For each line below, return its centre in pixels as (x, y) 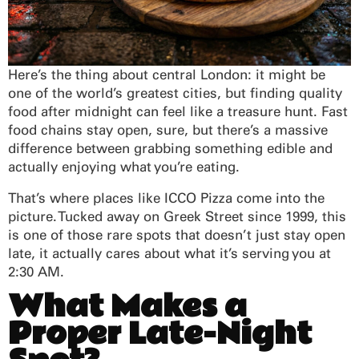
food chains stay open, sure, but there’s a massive (168, 130)
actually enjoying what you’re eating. (124, 167)
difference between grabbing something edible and (170, 149)
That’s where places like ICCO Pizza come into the (166, 198)
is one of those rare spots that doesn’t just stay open (177, 235)
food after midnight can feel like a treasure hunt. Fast (178, 112)
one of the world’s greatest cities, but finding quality (175, 93)
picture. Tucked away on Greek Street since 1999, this (177, 217)
